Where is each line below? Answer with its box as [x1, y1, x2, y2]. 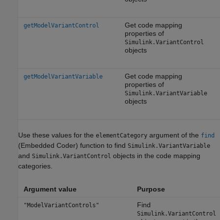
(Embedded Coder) [18, 141, 78, 149]
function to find [78, 141, 128, 149]
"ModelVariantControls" [23, 201, 99, 209]
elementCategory [96, 132, 147, 139]
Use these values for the [18, 131, 96, 139]
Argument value [23, 185, 77, 193]
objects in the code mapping [111, 151, 200, 160]
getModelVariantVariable [23, 73, 103, 80]
